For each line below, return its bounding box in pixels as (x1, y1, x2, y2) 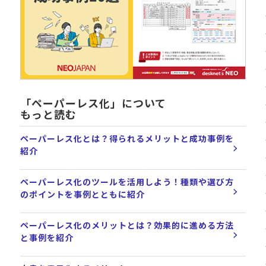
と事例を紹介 (20, 232, 74, 244)
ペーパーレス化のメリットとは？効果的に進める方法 (20, 219, 234, 232)
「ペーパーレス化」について (20, 95, 166, 111)
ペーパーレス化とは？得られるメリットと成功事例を (20, 132, 234, 145)
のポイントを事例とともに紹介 (20, 188, 145, 201)
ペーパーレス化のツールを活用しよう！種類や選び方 (20, 176, 234, 188)
